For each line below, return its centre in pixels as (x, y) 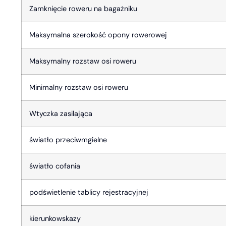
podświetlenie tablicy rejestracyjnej (89, 192)
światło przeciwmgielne (68, 139)
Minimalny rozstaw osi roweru (79, 87)
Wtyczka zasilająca (61, 113)
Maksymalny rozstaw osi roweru (83, 61)
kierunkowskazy (55, 218)
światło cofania (55, 166)
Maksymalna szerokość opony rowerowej (98, 35)
